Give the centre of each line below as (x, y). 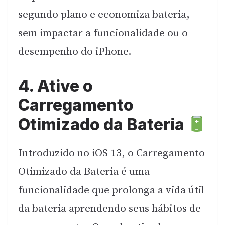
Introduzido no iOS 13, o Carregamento (111, 153)
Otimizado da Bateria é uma (84, 172)
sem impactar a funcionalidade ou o (103, 33)
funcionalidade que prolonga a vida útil (111, 191)
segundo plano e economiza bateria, (104, 14)
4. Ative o (55, 86)
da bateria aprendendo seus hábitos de (109, 209)
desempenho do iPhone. (75, 51)
